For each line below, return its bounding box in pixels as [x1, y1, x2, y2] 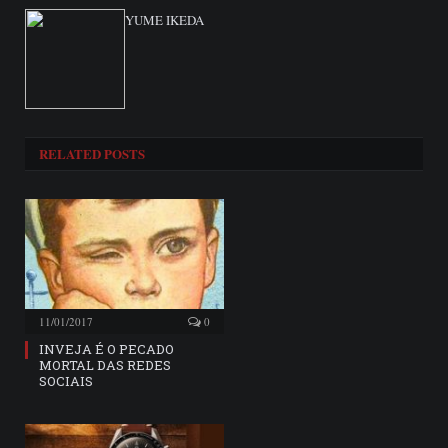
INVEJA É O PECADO [39, 340, 174, 359]
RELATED [39, 144, 101, 164]
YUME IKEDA [125, 11, 204, 30]
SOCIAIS [39, 372, 93, 391]
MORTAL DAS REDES [39, 356, 171, 375]
